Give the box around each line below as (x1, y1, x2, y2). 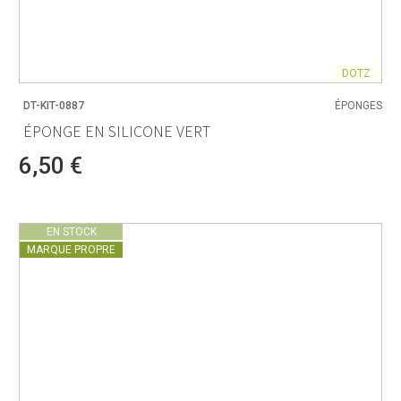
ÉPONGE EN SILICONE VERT (23, 120, 210, 141)
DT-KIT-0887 (23, 99, 84, 113)
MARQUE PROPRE (27, 243, 115, 256)
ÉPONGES (335, 99, 382, 113)
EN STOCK (46, 225, 97, 238)
